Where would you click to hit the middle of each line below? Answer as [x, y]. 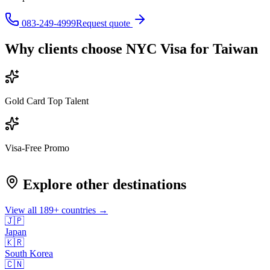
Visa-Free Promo [37, 148]
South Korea [29, 254]
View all [22, 210]
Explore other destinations [103, 185]
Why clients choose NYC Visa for [109, 49]
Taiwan [235, 49]
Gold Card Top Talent [47, 101]
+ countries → [81, 210]
